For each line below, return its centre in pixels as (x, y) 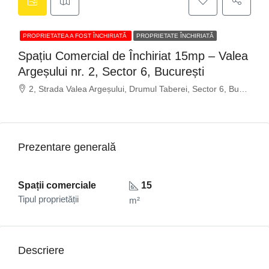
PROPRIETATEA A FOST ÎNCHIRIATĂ (76, 36)
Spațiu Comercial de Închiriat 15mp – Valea (133, 56)
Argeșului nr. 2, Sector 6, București (111, 71)
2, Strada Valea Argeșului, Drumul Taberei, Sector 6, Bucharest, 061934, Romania (134, 89)
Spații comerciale (57, 185)
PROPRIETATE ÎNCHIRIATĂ (175, 36)
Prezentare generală (67, 147)
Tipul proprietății (48, 199)
